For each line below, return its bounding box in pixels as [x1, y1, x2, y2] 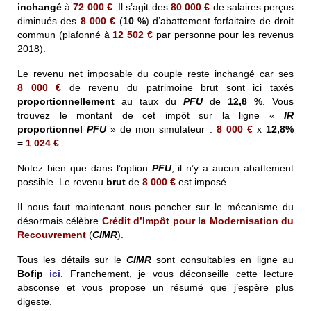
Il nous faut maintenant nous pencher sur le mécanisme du [17, 201, 294, 212]
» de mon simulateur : [106, 123, 217, 135]
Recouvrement [17, 228, 86, 240]
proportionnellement [17, 95, 115, 107]
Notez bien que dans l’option [17, 162, 152, 174]
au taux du [115, 95, 183, 107]
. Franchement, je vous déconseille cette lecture [60, 267, 294, 279]
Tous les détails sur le [17, 253, 126, 265]
